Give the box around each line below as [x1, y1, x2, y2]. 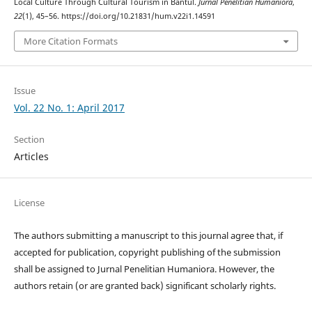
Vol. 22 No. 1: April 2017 [13, 101, 125, 115]
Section [13, 133, 45, 146]
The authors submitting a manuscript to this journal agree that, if [13, 229, 283, 242]
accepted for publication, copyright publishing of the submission [13, 246, 281, 259]
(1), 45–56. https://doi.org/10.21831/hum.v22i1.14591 [22, 11, 215, 22]
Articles [13, 150, 49, 164]
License [13, 196, 45, 210]
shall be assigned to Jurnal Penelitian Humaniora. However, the [13, 263, 274, 276]
